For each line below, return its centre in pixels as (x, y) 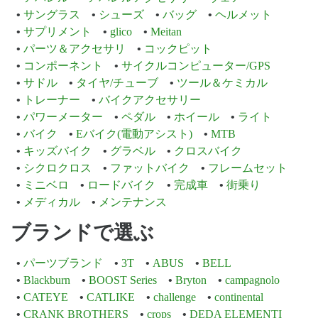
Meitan (166, 32)
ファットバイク (150, 168)
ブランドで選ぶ (82, 233)
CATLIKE (111, 297)
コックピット (178, 49)
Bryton (191, 280)
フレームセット (248, 168)
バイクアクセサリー (150, 100)
